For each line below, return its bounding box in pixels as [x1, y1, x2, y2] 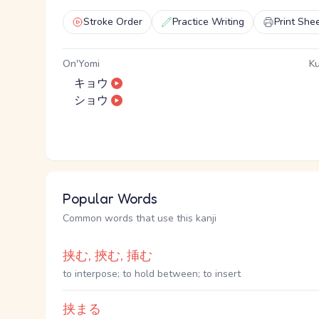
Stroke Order [83, 15, 142, 28]
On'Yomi [63, 57, 100, 70]
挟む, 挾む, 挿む [63, 247, 152, 264]
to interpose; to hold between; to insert [63, 267, 241, 281]
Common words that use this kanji [63, 211, 216, 225]
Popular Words [63, 190, 157, 207]
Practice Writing [172, 15, 244, 28]
